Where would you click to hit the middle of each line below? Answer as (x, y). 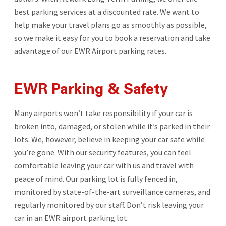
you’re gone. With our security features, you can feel (102, 152)
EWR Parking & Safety (91, 90)
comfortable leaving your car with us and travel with (104, 165)
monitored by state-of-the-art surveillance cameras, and (112, 191)
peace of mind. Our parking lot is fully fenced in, (96, 178)
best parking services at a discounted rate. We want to (106, 11)
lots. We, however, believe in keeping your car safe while (109, 139)
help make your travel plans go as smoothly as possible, (110, 24)
